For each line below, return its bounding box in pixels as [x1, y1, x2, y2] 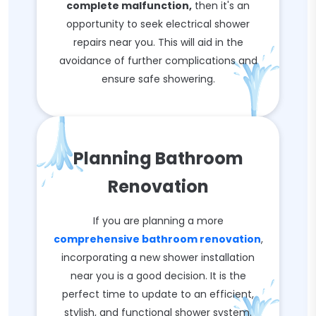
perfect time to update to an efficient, [62, 287, 254, 301]
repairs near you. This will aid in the [73, 35, 243, 49]
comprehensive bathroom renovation [53, 232, 261, 246]
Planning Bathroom [73, 147, 243, 170]
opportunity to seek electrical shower [66, 17, 250, 31]
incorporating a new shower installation [61, 250, 255, 265]
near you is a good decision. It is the [70, 269, 246, 283]
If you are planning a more [92, 214, 224, 228]
